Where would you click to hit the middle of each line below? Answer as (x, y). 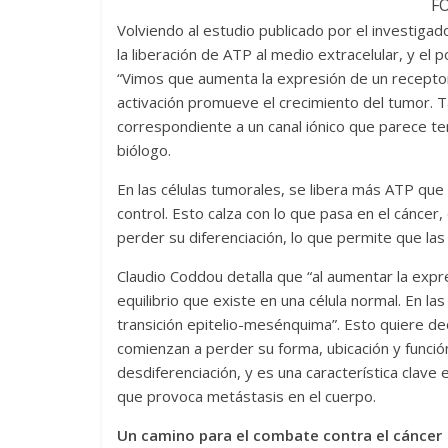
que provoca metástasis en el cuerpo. (246, 396)
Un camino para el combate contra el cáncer (279, 435)
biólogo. (144, 150)
